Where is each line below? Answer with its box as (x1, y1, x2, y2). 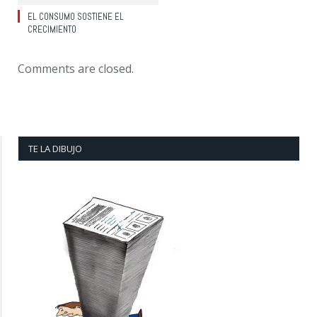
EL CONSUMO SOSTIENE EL (28, 10, 124, 23)
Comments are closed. (18, 60, 134, 76)
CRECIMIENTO (28, 23, 76, 35)
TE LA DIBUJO (28, 142, 82, 155)
